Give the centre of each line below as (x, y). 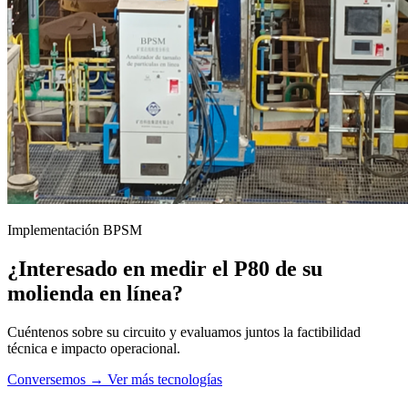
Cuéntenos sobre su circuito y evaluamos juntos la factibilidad (184, 331)
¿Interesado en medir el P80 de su (165, 268)
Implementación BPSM (75, 229)
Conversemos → (57, 379)
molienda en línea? (95, 293)
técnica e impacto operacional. (94, 348)
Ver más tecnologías (165, 379)
